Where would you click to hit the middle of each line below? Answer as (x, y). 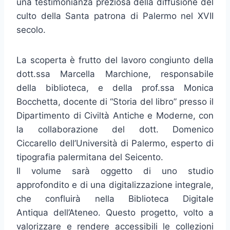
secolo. (31, 30)
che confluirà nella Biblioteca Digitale (115, 199)
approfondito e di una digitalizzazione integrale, (115, 185)
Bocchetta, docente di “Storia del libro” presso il (115, 102)
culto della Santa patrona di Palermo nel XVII (115, 16)
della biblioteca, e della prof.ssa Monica (115, 88)
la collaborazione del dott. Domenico (115, 130)
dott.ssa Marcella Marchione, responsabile (115, 74)
